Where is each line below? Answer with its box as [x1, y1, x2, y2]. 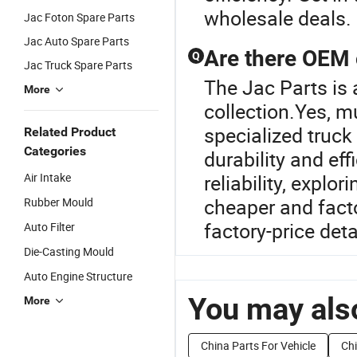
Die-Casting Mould [24, 244, 114, 259]
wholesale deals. [204, 5, 351, 31]
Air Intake [24, 170, 71, 185]
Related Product [24, 124, 116, 139]
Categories [24, 143, 86, 159]
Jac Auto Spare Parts [24, 33, 129, 49]
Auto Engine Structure [24, 269, 132, 284]
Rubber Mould [24, 194, 93, 210]
